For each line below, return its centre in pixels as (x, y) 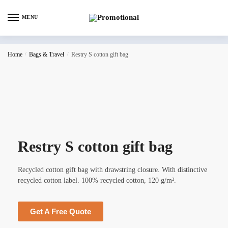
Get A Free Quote (61, 211)
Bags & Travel (47, 54)
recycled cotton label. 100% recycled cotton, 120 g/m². (97, 180)
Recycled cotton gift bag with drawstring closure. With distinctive (112, 169)
